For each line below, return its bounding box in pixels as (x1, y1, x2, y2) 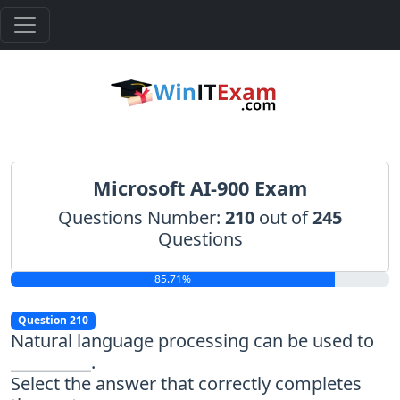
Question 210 (17, 312, 88, 329)
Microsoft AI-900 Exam (93, 175, 307, 202)
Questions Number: (58, 205, 225, 230)
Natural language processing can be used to (11, 328, 374, 353)
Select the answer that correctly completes (11, 371, 362, 396)
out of (259, 205, 312, 230)
